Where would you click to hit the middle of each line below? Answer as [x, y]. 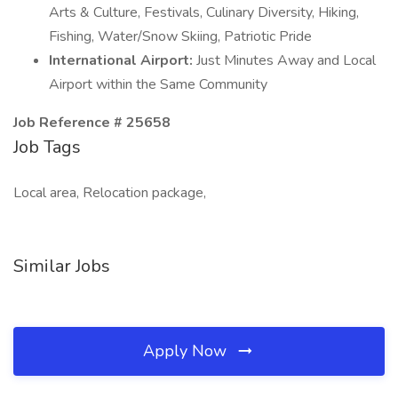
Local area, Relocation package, [110, 193]
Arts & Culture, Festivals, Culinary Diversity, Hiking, [204, 12]
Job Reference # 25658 [92, 123]
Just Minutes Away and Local [286, 60]
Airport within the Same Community [158, 84]
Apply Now [187, 351]
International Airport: [123, 60]
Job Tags [47, 147]
